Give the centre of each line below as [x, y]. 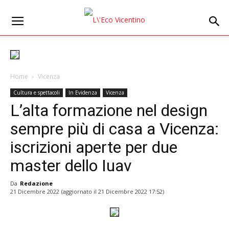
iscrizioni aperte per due [94, 147]
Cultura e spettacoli [37, 93]
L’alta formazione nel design [109, 110]
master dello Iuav [71, 166]
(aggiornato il [80, 191]
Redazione [36, 183]
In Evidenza [83, 93]
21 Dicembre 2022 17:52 [130, 191]
